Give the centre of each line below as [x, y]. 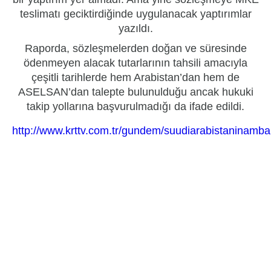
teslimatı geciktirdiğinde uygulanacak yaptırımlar [135, 14]
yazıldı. [135, 28]
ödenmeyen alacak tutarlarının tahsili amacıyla [135, 63]
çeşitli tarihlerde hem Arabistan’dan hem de [135, 77]
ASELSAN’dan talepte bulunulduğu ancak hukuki [135, 92]
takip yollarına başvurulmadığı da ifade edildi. [135, 106]
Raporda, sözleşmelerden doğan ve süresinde [135, 48]
